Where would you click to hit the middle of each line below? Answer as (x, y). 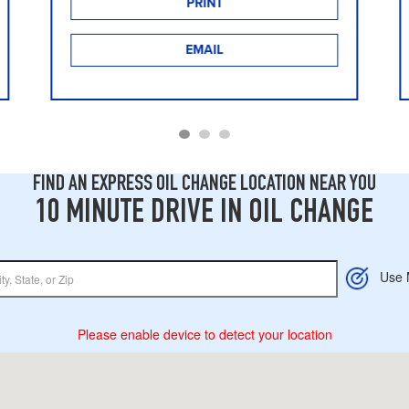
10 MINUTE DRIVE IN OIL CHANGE (204, 214)
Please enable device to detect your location (204, 334)
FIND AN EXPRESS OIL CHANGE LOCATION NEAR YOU (204, 185)
